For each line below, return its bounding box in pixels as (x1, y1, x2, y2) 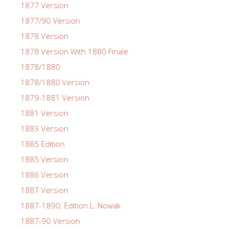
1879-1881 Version (21, 92, 89, 103)
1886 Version (21, 169, 68, 180)
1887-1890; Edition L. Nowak (21, 200, 121, 210)
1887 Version (21, 184, 68, 195)
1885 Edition (21, 138, 65, 149)
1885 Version (21, 154, 68, 164)
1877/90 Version (21, 15, 80, 26)
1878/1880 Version (21, 76, 89, 87)
